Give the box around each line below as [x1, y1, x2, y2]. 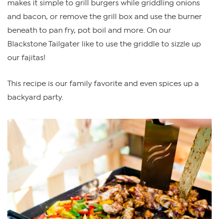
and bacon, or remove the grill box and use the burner [7, 12, 202, 21]
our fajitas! [7, 53, 45, 62]
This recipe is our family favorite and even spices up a [7, 79, 199, 88]
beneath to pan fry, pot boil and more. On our [7, 25, 171, 35]
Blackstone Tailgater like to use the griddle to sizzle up [7, 39, 201, 48]
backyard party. [7, 92, 63, 102]
